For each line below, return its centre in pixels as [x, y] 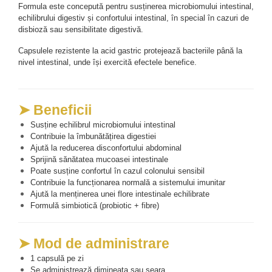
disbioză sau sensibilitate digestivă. [81, 29]
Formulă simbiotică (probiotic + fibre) [95, 205]
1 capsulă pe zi [57, 258]
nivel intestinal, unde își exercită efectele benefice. [107, 62]
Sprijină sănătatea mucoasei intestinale [99, 159]
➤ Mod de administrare [94, 243]
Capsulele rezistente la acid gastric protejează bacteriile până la [130, 50]
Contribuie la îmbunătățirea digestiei [93, 136]
